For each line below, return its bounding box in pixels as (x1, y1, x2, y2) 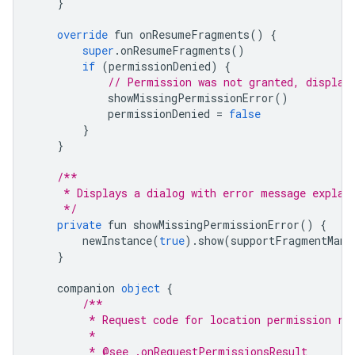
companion (32, 280, 121, 296)
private (57, 216, 101, 232)
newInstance (32, 232, 152, 248)
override (57, 26, 108, 42)
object (121, 280, 160, 296)
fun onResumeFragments (108, 26, 250, 42)
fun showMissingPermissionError (101, 216, 300, 232)
